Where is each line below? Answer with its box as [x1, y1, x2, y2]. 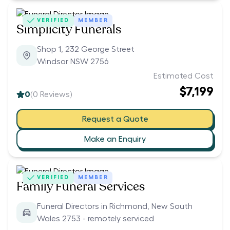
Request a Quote [82, 114, 148, 123]
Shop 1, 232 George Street [37, 45, 135, 54]
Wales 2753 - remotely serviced [37, 215, 154, 223]
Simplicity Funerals [16, 21, 121, 39]
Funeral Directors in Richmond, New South [37, 202, 193, 211]
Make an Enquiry [84, 135, 146, 143]
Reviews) [38, 90, 72, 99]
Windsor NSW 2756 [37, 57, 108, 66]
